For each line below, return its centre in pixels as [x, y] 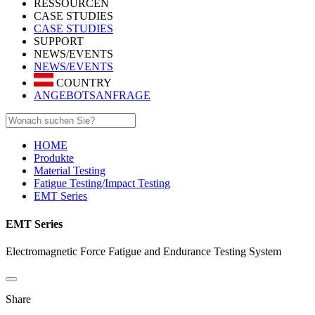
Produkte [54, 158]
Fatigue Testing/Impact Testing [102, 184]
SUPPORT [59, 41]
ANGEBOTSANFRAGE [92, 96]
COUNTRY [83, 83]
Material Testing [70, 171]
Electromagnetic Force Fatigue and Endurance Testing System [143, 251]
